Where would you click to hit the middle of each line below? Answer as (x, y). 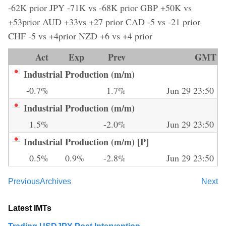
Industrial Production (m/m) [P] (86, 142)
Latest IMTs (30, 208)
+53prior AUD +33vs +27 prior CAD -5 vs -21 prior (104, 21)
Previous (24, 181)
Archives (55, 181)
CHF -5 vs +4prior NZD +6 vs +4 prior (80, 36)
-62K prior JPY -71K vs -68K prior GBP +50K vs (100, 7)
